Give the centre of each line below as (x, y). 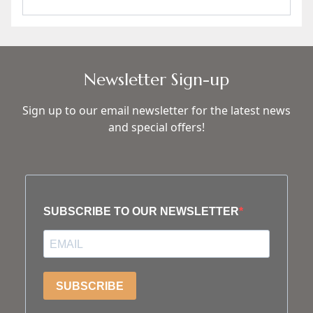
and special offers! (156, 127)
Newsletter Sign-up (156, 80)
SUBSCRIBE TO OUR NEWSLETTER (141, 211)
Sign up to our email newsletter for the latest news (156, 110)
